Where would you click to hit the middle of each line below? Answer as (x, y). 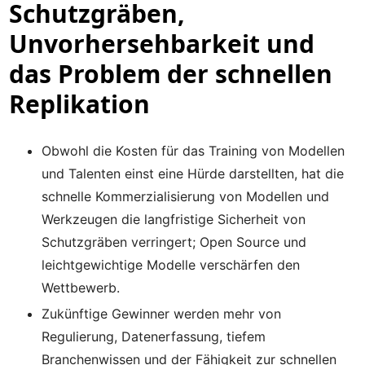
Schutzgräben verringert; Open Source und (174, 242)
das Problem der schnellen (171, 74)
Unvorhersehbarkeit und (162, 44)
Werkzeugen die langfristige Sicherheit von (174, 219)
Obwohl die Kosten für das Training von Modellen (193, 151)
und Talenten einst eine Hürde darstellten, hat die (193, 174)
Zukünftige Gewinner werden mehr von (162, 314)
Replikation (80, 104)
